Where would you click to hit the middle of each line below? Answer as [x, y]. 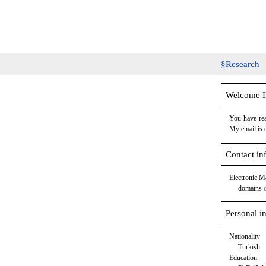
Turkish [249, 247]
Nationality [245, 237]
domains [251, 188]
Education [243, 258]
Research [243, 64]
